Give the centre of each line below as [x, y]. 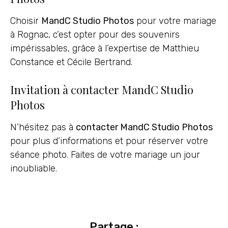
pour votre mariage [175, 21]
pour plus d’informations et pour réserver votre [109, 141]
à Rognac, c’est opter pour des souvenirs [95, 35]
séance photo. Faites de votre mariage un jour [105, 155]
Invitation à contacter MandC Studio [102, 90]
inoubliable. [34, 169]
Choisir [26, 21]
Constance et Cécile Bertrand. [71, 62]
